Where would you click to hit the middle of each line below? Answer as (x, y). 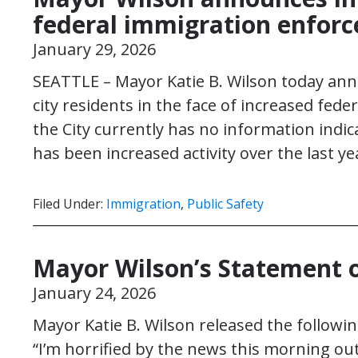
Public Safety (225, 204)
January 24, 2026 (94, 293)
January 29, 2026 (94, 49)
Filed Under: (70, 204)
